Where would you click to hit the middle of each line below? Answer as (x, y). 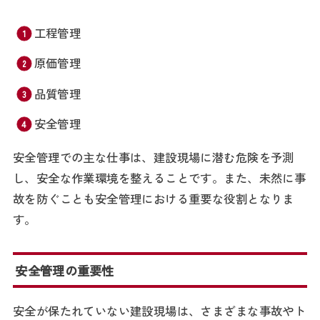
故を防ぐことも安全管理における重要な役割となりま (153, 198)
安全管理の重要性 (65, 270)
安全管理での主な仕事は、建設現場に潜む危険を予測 (153, 157)
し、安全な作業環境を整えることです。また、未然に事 (159, 177)
